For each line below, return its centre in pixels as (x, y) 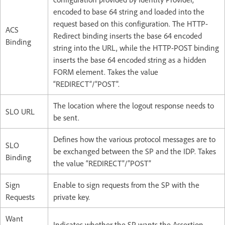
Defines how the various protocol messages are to (134, 139)
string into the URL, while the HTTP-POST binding (136, 47)
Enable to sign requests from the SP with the (126, 185)
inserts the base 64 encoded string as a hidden (130, 60)
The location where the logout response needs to (134, 105)
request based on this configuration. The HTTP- (131, 23)
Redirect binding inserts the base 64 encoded (128, 35)
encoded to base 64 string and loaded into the (129, 11)
